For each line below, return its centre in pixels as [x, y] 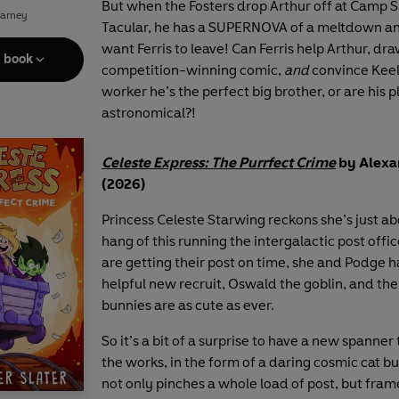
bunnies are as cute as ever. [188, 305]
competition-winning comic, [193, 69]
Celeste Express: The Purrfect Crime [219, 162]
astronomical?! [149, 112]
